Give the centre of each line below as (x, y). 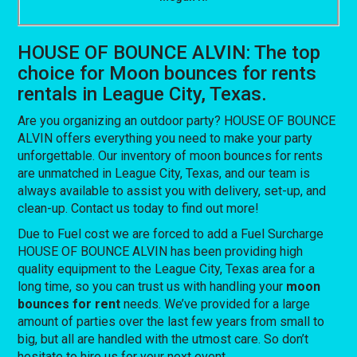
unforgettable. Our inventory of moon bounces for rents (171, 155)
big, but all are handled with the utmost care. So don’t (163, 339)
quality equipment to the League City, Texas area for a (167, 269)
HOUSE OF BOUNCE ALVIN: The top (169, 52)
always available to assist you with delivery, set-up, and (172, 190)
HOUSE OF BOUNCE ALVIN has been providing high (161, 251)
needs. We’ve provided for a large (216, 304)
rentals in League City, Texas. (143, 94)
